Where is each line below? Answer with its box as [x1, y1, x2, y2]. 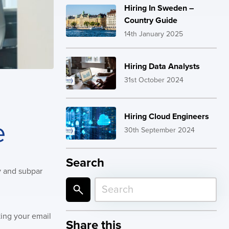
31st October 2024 [124, 76, 184, 85]
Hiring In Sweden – [124, 3, 194, 14]
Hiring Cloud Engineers [124, 111, 210, 122]
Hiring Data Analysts [124, 61, 200, 72]
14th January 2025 [124, 30, 184, 39]
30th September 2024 [124, 126, 195, 135]
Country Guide [124, 15, 178, 26]
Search [66, 155, 105, 170]
